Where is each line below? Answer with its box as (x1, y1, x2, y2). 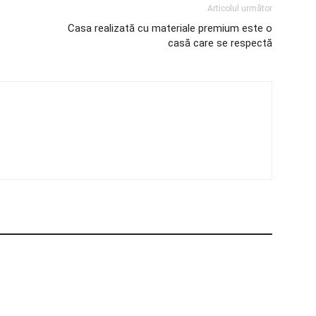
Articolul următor (207, 4, 272, 14)
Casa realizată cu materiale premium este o (68, 22, 272, 35)
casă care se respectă (168, 37, 272, 50)
